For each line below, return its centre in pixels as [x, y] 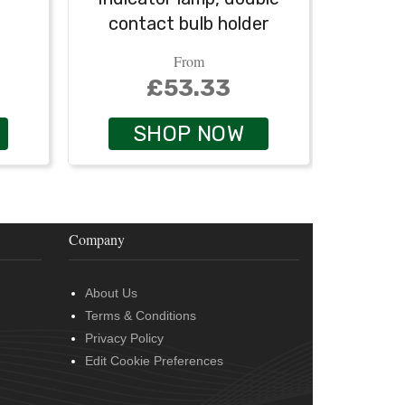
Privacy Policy [124, 339]
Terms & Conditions [141, 316]
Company [97, 240]
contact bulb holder [188, 23]
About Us [111, 293]
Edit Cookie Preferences [154, 361]
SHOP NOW [188, 134]
